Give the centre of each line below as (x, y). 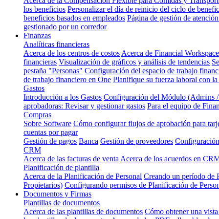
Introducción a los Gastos (63, 97)
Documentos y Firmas (57, 194)
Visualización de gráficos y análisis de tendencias (134, 62)
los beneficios (44, 9)
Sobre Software (47, 123)
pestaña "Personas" (53, 70)
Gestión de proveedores (137, 141)
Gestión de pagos (50, 141)
